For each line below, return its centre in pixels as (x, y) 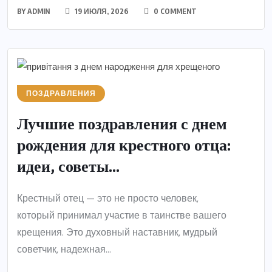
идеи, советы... (68, 167)
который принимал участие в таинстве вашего (122, 215)
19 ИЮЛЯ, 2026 (101, 11)
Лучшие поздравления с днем (122, 124)
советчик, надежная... (64, 249)
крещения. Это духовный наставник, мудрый (117, 232)
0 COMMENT (174, 11)
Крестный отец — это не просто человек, (108, 198)
